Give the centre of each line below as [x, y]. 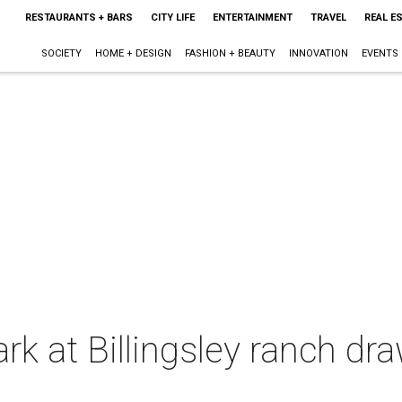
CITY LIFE [172, 17]
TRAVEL [328, 17]
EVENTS [380, 53]
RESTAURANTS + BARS [79, 17]
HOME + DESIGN [133, 53]
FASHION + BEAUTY [230, 53]
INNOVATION [318, 53]
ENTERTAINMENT [252, 17]
